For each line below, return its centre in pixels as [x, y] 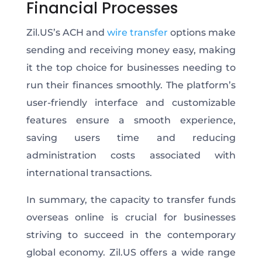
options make [202, 32]
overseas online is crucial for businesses [131, 217]
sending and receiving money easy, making [131, 50]
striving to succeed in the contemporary [131, 235]
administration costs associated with [131, 155]
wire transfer [138, 32]
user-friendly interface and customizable [131, 102]
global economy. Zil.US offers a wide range [131, 252]
